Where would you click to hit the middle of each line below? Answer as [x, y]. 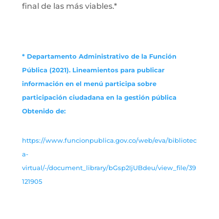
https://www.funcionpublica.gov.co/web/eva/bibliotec [109, 140]
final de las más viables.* [69, 6]
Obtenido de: [44, 111]
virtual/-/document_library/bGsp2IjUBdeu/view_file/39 [109, 168]
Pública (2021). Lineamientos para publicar [93, 70]
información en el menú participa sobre [89, 84]
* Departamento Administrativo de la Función [99, 56]
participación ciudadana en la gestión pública [99, 97]
